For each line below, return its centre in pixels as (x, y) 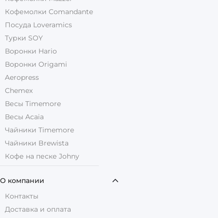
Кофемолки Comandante (49, 11)
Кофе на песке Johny (42, 156)
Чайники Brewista (37, 143)
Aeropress (22, 77)
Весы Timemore (33, 103)
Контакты (22, 196)
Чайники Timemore (39, 130)
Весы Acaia (24, 117)
